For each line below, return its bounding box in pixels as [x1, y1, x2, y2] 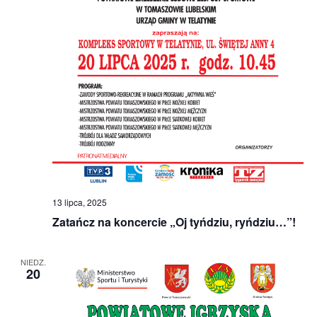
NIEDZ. [20, 255, 46, 267]
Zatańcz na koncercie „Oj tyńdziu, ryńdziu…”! [52, 213, 296, 230]
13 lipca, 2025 [52, 195, 107, 208]
